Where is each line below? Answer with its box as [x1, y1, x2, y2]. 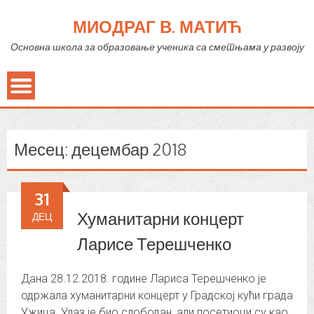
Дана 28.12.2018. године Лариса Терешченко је [21, 272, 266, 285]
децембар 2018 [71, 138, 186, 160]
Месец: [14, 138, 71, 160]
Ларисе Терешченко [77, 233, 231, 254]
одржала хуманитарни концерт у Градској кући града [21, 289, 293, 302]
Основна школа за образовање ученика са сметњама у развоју [10, 41, 304, 53]
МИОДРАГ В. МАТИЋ [72, 15, 242, 37]
